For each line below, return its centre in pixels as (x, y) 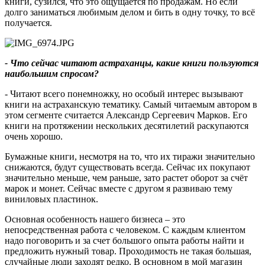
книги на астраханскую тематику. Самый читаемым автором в (131, 104)
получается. (28, 22)
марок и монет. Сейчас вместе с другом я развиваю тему (119, 188)
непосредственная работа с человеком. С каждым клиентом (125, 230)
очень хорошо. (34, 136)
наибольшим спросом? (52, 73)
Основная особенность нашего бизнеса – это (95, 219)
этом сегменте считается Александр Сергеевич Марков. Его (126, 115)
